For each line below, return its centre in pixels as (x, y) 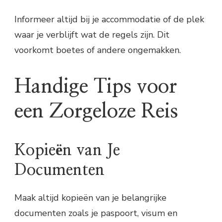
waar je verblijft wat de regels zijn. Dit (92, 35)
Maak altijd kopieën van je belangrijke (90, 198)
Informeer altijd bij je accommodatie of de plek (109, 19)
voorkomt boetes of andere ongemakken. (98, 50)
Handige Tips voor (96, 87)
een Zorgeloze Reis (96, 112)
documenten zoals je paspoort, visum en (96, 213)
